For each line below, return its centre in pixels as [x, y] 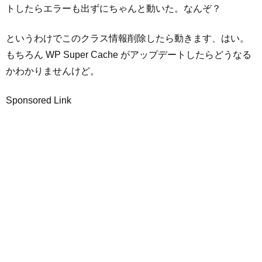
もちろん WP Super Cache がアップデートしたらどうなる [129, 54]
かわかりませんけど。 [53, 71]
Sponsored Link [39, 101]
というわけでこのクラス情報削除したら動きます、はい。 [127, 38]
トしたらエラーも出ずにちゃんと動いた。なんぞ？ [113, 9]
